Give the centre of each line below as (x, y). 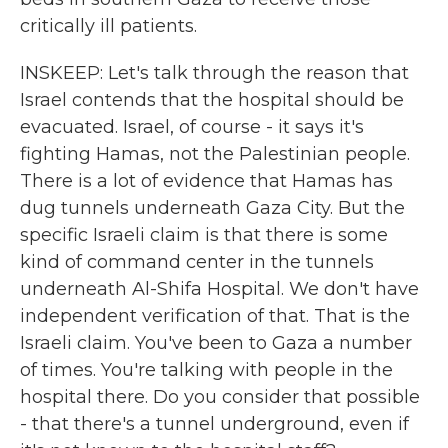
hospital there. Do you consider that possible (220, 397)
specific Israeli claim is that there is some (204, 235)
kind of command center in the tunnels (197, 262)
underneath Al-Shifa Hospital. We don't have (219, 289)
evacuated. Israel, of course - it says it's (192, 127)
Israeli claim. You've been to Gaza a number (216, 343)
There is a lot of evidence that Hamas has (206, 181)
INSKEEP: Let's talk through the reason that (214, 73)
